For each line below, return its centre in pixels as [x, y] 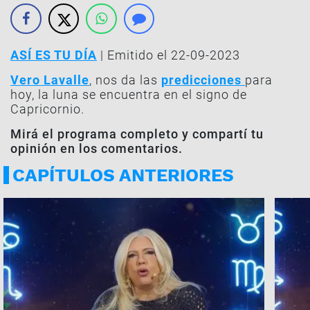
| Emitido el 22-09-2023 [168, 55]
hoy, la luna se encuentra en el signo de [129, 94]
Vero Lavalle [50, 80]
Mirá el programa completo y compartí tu [137, 134]
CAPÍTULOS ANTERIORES [123, 175]
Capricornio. [47, 109]
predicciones [203, 80]
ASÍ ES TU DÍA [54, 55]
